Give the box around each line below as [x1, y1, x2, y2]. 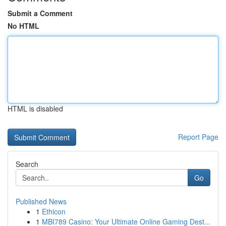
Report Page [178, 132, 218, 142]
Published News [16, 196, 67, 206]
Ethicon [42, 206, 66, 216]
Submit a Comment [8, 8, 73, 18]
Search [16, 159, 38, 169]
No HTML [8, 21, 39, 31]
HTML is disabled [8, 103, 63, 114]
